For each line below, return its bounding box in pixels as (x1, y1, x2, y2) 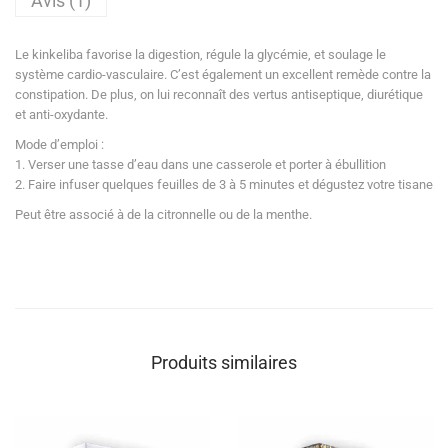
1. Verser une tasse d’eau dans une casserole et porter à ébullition (15, 156, 386, 172)
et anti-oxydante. (15, 106, 108, 122)
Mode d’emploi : (15, 136, 104, 152)
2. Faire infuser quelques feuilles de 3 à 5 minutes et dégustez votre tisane (15, 176, 433, 192)
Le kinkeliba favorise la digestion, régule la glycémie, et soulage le (15, 46, 386, 62)
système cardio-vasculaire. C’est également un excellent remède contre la (15, 66, 431, 82)
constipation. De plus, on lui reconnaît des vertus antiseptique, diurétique (15, 86, 423, 102)
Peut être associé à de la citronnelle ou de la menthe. (15, 206, 312, 222)
